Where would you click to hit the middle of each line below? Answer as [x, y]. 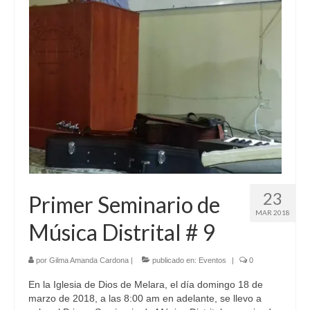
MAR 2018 [273, 212]
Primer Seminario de [124, 204]
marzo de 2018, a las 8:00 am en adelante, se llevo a [145, 298]
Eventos [212, 260]
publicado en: [174, 260]
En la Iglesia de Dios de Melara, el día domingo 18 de [146, 284]
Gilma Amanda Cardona [89, 260]
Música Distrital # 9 [122, 232]
